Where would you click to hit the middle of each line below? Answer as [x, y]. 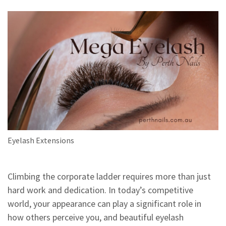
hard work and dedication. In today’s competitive [100, 190]
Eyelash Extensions [41, 140]
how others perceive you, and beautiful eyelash [96, 217]
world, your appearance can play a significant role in [104, 204]
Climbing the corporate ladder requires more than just [109, 176]
